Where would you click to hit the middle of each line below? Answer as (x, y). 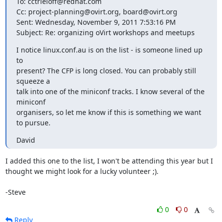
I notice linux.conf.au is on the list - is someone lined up (109, 50)
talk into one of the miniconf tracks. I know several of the (110, 91)
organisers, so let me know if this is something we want (109, 112)
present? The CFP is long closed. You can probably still (106, 70)
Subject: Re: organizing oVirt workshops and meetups (105, 32)
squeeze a (33, 81)
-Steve (15, 192)
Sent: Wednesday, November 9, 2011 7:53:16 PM (96, 22)
